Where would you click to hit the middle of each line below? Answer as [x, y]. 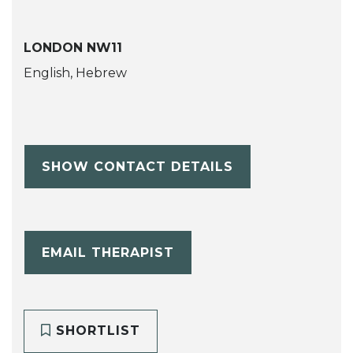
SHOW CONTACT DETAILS [137, 166]
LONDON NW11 [73, 48]
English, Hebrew [75, 73]
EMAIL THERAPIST [108, 252]
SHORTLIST [95, 331]
